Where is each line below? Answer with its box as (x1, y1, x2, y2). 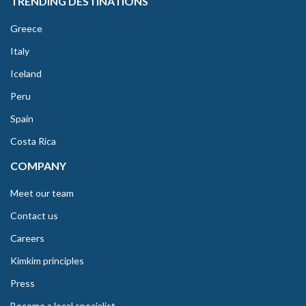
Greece (10, 23, 42, 35)
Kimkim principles (10, 255, 84, 267)
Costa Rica (10, 135, 56, 148)
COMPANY (10, 159, 66, 173)
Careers (10, 232, 44, 245)
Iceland (10, 68, 42, 80)
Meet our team (10, 187, 74, 199)
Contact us (10, 210, 58, 222)
